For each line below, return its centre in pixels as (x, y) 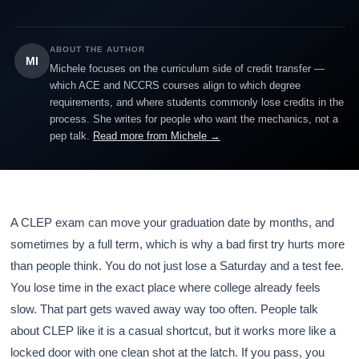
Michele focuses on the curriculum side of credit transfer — (187, 69)
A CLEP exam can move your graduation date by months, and (173, 222)
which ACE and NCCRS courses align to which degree (175, 85)
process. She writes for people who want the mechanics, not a (194, 119)
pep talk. (71, 136)
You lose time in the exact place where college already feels (166, 287)
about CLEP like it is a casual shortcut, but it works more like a (173, 331)
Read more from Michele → (156, 136)
